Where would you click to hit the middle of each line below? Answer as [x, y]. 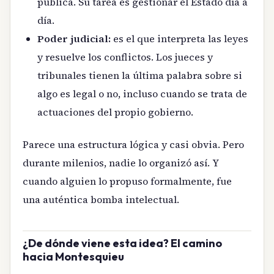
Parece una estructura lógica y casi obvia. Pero [133, 144]
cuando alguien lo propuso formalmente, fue [127, 181]
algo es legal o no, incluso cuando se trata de [142, 94]
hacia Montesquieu [73, 256]
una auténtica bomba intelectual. [101, 199]
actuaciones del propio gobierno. [115, 112]
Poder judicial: [74, 39]
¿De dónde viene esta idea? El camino [122, 243]
